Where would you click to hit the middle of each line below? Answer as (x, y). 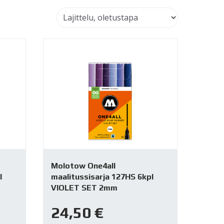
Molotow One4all (83, 165)
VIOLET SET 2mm (84, 187)
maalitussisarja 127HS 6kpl (102, 176)
